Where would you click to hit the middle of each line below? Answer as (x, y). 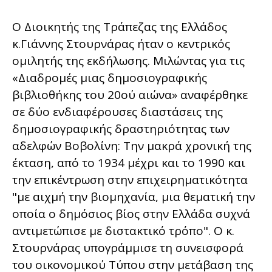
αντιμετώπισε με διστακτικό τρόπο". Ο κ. (123, 230)
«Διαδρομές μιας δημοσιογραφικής (110, 77)
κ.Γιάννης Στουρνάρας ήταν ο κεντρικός (121, 43)
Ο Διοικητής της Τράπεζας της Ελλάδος (120, 26)
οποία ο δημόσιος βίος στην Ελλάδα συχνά (131, 213)
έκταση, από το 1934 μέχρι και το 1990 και (129, 162)
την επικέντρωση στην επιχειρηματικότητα (130, 179)
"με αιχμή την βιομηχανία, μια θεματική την (134, 196)
